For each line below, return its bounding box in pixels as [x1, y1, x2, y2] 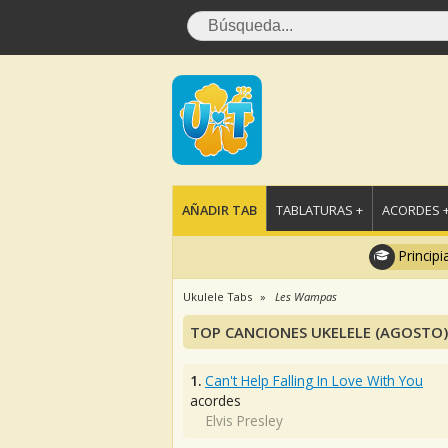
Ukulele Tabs [183, 289, 252, 304]
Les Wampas [275, 289, 337, 304]
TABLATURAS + [276, 201, 363, 219]
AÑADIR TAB [182, 201, 257, 219]
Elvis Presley [206, 411, 283, 430]
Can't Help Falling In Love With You [205, 371, 423, 390]
